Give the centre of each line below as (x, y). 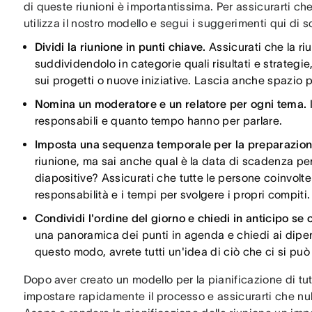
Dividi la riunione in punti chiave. (122, 47)
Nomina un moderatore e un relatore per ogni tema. (172, 104)
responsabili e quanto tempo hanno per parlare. (158, 120)
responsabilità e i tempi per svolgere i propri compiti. (172, 194)
